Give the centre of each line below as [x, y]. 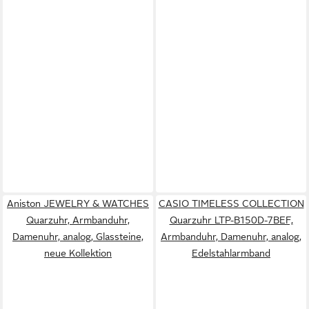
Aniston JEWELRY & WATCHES [78, 203]
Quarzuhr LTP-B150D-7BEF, [231, 220]
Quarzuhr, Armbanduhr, [78, 220]
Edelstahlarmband [231, 253]
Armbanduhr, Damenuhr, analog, [231, 236]
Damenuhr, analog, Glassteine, [78, 236]
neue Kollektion [78, 253]
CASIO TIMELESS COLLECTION [231, 203]
